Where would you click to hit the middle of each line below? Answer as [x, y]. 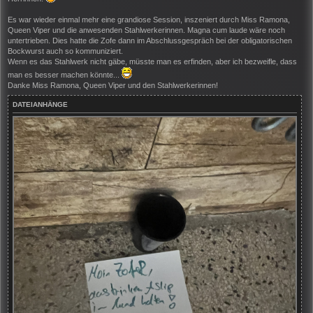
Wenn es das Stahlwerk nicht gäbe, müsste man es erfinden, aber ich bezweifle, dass [152, 62]
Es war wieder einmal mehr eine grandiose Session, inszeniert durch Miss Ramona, [149, 20]
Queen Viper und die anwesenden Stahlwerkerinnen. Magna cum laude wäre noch [146, 30]
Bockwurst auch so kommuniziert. [65, 51]
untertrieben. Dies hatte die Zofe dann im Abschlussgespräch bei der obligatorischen [150, 41]
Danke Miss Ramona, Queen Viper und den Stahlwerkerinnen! [113, 86]
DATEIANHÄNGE [40, 105]
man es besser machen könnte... [65, 75]
